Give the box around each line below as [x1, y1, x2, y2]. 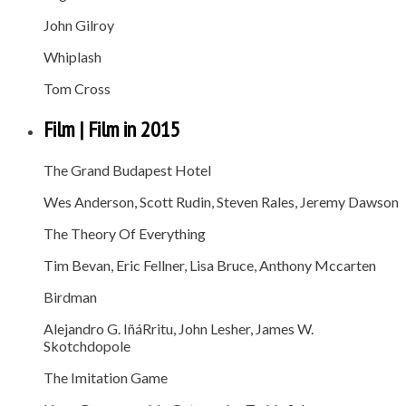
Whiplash [43, 47, 101, 65]
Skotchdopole [43, 336, 130, 354]
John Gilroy [43, 15, 114, 34]
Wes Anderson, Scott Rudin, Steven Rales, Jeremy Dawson [43, 192, 399, 210]
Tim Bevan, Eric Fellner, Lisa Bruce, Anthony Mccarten [43, 256, 376, 274]
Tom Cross [43, 79, 111, 97]
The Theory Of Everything [43, 224, 206, 242]
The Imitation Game [43, 368, 168, 386]
